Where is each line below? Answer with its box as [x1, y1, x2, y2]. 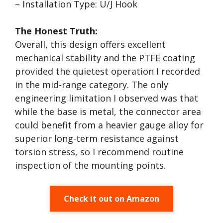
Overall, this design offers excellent [15, 38, 166, 50]
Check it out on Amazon [64, 193, 159, 204]
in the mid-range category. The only [15, 79, 168, 91]
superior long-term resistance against [15, 132, 179, 144]
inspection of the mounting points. [15, 159, 166, 171]
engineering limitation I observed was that [15, 92, 198, 104]
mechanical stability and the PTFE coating [15, 52, 195, 64]
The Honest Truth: [15, 25, 98, 37]
